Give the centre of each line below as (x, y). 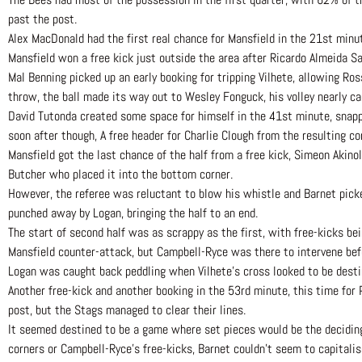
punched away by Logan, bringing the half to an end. (133, 213)
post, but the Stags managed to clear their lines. (127, 310)
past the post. (42, 19)
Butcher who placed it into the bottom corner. (120, 175)
